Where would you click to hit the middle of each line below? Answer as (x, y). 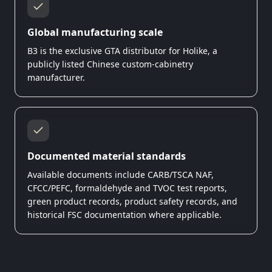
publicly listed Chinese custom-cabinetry (110, 64)
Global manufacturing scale (95, 32)
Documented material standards (107, 156)
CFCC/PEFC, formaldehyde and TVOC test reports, (127, 188)
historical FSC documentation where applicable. (124, 214)
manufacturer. (56, 77)
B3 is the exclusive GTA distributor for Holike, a (122, 50)
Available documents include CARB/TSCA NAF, (121, 174)
